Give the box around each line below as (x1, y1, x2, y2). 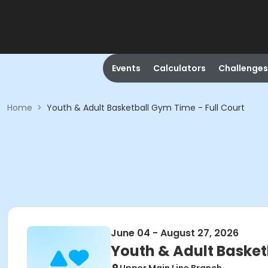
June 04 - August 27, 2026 (111, 226, 239, 240)
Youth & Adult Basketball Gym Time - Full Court (47, 102, 245, 114)
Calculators (153, 62, 206, 74)
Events (111, 62, 141, 74)
